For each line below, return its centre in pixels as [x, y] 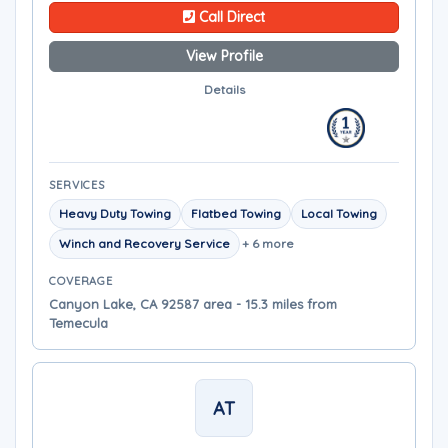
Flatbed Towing [236, 213]
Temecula [78, 323]
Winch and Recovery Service [144, 243]
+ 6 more [268, 243]
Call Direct [230, 17]
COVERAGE [81, 281]
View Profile [224, 56]
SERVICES [77, 185]
